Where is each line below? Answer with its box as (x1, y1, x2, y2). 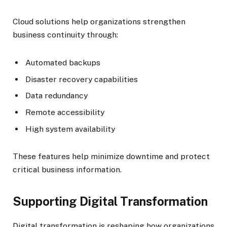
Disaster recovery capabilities (25, 74, 138, 84)
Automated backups (25, 57, 100, 67)
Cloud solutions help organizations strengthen (13, 17, 185, 27)
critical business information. (13, 165, 122, 175)
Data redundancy (25, 91, 88, 101)
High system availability (25, 124, 115, 134)
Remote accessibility (25, 107, 104, 118)
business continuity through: (13, 30, 118, 40)
